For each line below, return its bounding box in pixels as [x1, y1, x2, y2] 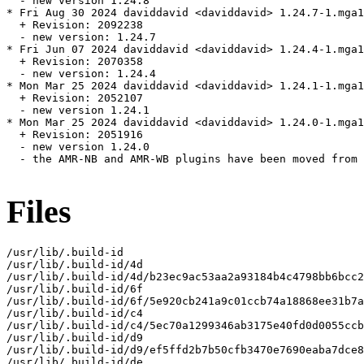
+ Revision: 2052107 [6, 92, 143, 105]
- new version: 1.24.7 [6, 31, 156, 44]
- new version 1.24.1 [6, 104, 149, 117]
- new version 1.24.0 [6, 141, 149, 154]
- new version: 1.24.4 [6, 67, 156, 80]
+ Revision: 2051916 [6, 128, 143, 141]
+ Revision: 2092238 [6, 19, 143, 32]
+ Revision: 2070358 [6, 55, 143, 68]
